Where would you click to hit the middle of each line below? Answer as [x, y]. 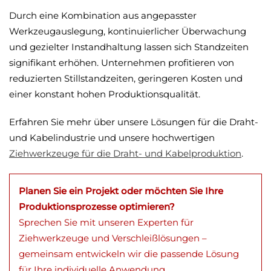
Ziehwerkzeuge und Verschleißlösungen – [113, 238]
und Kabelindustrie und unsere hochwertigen [112, 138]
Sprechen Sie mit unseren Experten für [106, 222]
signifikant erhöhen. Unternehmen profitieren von [122, 63]
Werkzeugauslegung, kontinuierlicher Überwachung [128, 31]
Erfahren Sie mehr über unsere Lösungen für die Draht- [134, 122]
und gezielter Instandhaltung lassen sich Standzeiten [129, 47]
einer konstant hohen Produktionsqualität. [105, 94]
